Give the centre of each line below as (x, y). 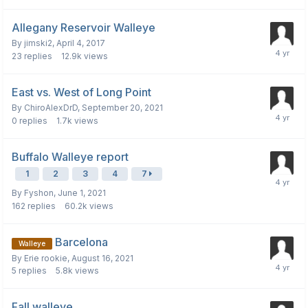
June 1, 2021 (82, 193)
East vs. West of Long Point (81, 92)
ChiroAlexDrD (51, 108)
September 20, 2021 (122, 108)
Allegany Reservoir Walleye (84, 28)
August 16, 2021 (102, 258)
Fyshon (39, 193)
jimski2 (38, 43)
